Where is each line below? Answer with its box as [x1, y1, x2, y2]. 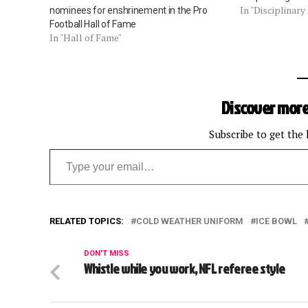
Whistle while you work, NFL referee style [84, 258, 285, 278]
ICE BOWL [256, 215, 297, 226]
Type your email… [49, 140, 91, 156]
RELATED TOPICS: [49, 215, 124, 226]
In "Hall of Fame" [49, 30, 122, 44]
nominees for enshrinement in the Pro [49, 4, 208, 16]
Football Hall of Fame [49, 18, 137, 30]
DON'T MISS [84, 248, 129, 258]
